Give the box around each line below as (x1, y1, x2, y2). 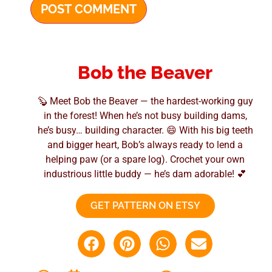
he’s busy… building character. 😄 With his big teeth (37, 124, 253, 137)
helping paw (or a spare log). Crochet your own (46, 154, 245, 166)
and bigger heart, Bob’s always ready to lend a (47, 139, 243, 151)
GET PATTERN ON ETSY (90, 200, 200, 212)
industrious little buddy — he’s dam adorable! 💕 (44, 168, 246, 180)
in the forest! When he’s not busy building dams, (43, 110, 247, 122)
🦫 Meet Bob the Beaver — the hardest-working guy (37, 95, 253, 107)
